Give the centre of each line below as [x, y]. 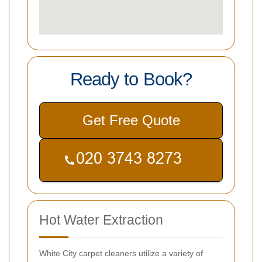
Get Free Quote [131, 120]
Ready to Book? [131, 80]
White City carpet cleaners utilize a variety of [121, 254]
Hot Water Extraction [101, 220]
